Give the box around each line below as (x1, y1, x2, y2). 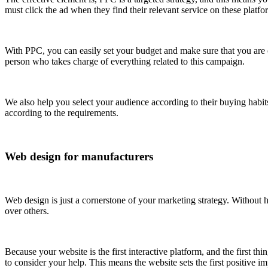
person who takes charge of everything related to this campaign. (5, 56, 245, 67)
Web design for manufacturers (5, 150, 153, 163)
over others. (5, 205, 51, 216)
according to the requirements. (5, 108, 118, 118)
